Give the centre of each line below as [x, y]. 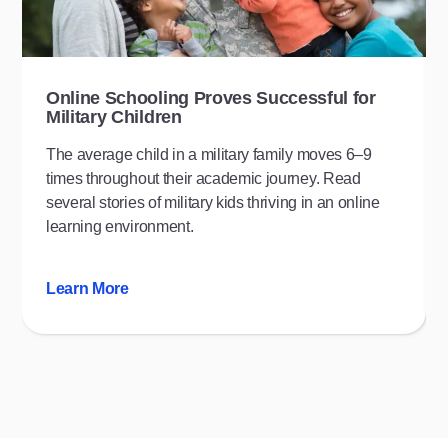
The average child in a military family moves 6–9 [209, 154]
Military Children [114, 116]
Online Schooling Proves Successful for [211, 97]
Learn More [87, 288]
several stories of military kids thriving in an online [213, 202]
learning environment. [120, 226]
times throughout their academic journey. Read [203, 178]
